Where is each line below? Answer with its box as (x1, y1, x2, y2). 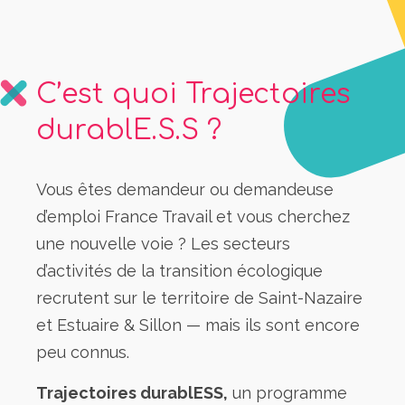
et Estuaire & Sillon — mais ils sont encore (36, 316, 360, 335)
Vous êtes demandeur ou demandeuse (36, 180, 334, 200)
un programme (228, 383, 347, 403)
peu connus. (36, 343, 129, 363)
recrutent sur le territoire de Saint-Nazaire (36, 288, 363, 308)
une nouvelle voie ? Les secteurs (36, 234, 290, 254)
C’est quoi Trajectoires (36, 80, 351, 110)
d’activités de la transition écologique (36, 261, 323, 281)
